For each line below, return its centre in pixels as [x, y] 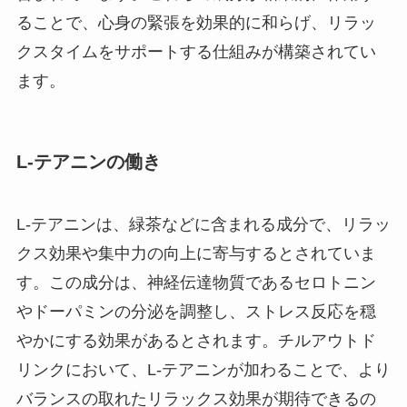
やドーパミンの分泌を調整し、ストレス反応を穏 [196, 311]
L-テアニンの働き [88, 161]
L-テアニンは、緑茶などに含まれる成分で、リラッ [203, 224]
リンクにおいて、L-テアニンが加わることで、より [203, 369]
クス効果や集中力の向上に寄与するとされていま [196, 253]
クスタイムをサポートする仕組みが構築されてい [196, 52]
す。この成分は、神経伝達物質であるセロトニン [196, 282]
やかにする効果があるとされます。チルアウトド [196, 340]
